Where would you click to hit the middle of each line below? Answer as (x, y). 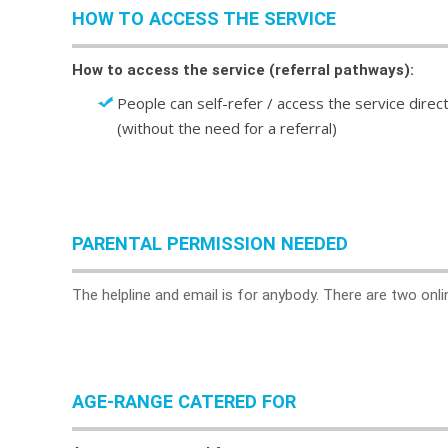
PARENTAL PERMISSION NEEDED (210, 243)
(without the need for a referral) (227, 128)
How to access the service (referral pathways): (243, 70)
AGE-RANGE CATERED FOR (184, 401)
